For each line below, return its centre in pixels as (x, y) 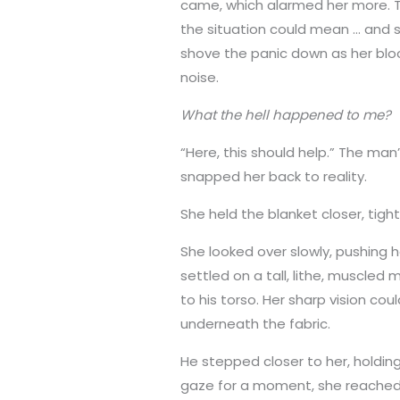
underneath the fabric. (256, 324)
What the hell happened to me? (286, 115)
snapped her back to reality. (274, 177)
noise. (200, 78)
